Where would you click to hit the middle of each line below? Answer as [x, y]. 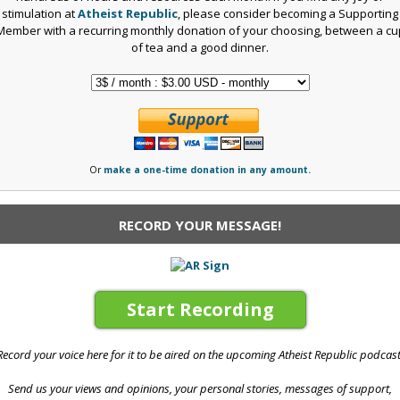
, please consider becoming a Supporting [288, 14]
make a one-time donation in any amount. [207, 169]
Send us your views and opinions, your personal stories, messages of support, [200, 389]
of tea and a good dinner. [200, 48]
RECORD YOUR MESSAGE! [200, 225]
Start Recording [200, 310]
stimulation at [40, 14]
